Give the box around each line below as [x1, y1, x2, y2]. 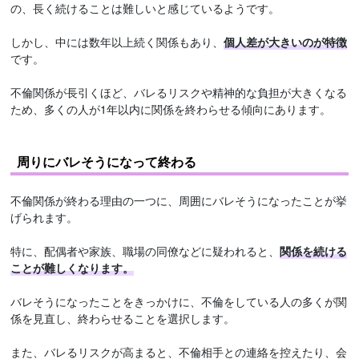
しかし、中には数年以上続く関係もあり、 [10, 33, 224, 50]
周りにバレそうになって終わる [17, 151, 197, 171]
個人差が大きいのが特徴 [224, 33, 348, 50]
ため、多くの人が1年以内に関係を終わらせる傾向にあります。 [10, 100, 332, 117]
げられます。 [10, 208, 79, 225]
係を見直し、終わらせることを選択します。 [10, 309, 236, 326]
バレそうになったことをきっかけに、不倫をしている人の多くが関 [10, 292, 348, 309]
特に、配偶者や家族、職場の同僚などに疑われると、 [10, 242, 280, 259]
